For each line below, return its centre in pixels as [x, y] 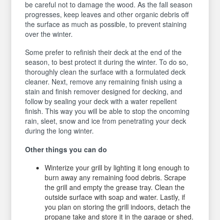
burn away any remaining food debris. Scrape [116, 177]
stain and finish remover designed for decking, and [104, 91]
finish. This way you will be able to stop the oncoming [108, 111]
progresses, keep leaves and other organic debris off [107, 14]
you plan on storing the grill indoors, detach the [118, 207]
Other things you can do [66, 149]
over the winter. [49, 34]
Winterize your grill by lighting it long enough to [117, 167]
